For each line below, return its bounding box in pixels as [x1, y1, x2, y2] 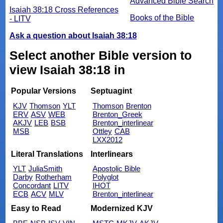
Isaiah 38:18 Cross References [9, 5, 118, 14]
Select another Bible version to [9, 48, 192, 62]
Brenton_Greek [92, 110, 142, 119]
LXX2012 [92, 135, 122, 144]
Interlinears [90, 149, 133, 158]
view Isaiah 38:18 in [9, 62, 125, 77]
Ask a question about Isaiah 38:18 [9, 31, 137, 40]
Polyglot [92, 173, 118, 182]
